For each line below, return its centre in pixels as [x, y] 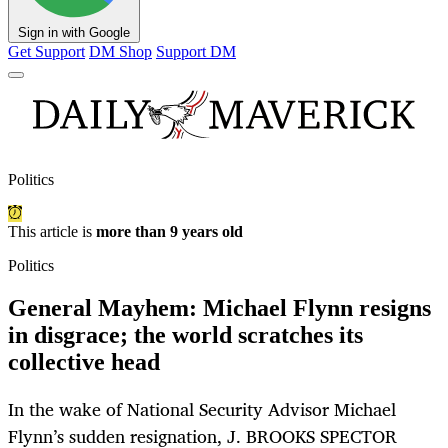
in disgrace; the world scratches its [185, 335]
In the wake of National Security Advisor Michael [202, 409]
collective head [84, 362]
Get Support [46, 52]
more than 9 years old [169, 232]
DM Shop [120, 52]
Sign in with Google [74, 33]
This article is [52, 232]
